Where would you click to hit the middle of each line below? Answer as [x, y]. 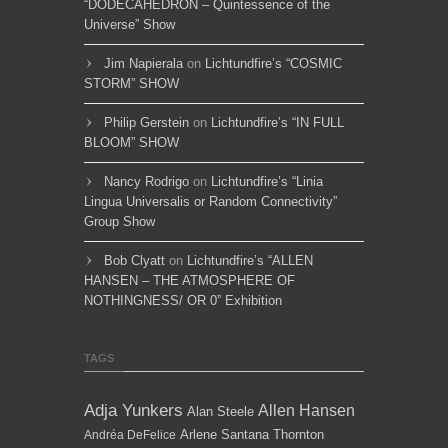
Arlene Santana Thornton [252, 434]
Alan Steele [220, 411]
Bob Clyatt [134, 260]
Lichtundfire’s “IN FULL [277, 122]
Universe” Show [129, 24]
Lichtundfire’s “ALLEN [250, 260]
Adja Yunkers [133, 410]
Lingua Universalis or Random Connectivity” [210, 201]
